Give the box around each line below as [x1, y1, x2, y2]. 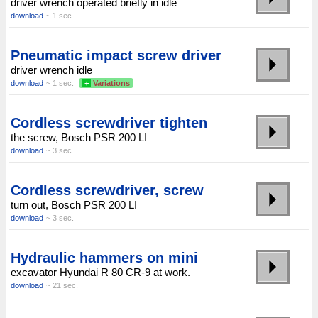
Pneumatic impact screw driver [11, 48, 221, 64]
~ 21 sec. [46, 281, 78, 290]
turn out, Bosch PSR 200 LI [11, 199, 137, 212]
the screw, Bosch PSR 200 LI [11, 131, 147, 144]
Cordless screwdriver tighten [11, 115, 207, 131]
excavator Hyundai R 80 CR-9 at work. [11, 266, 190, 279]
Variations [91, 79, 132, 88]
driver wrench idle [11, 64, 92, 77]
